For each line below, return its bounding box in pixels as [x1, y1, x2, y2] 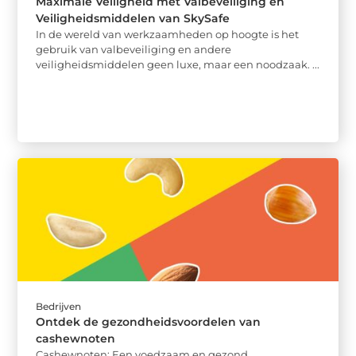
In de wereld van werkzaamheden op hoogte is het [36, 28, 300, 41]
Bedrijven [36, 300, 82, 313]
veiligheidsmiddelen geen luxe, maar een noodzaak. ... [36, 58, 320, 71]
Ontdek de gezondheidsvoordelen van [36, 315, 261, 330]
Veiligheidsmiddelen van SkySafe [36, 11, 230, 25]
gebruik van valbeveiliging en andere [36, 43, 232, 56]
